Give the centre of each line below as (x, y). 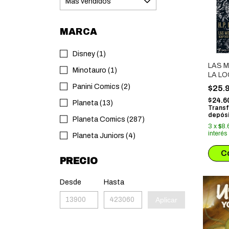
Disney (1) (89, 54)
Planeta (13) (93, 103)
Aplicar (166, 200)
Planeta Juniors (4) (104, 136)
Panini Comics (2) (101, 87)
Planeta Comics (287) (109, 119)
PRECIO (79, 161)
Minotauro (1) (95, 70)
